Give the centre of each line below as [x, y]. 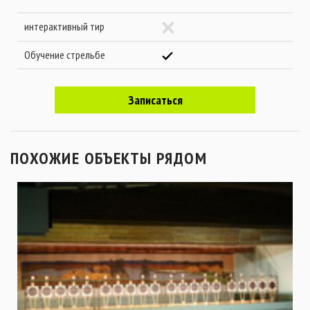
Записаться [155, 100]
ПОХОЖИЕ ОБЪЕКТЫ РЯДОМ [109, 158]
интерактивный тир [64, 26]
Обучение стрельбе [65, 55]
